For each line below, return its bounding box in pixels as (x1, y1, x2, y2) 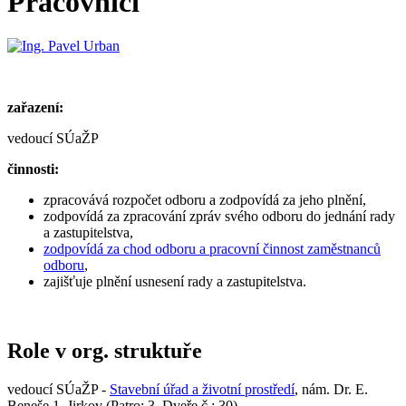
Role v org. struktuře (7, 339, 202, 363)
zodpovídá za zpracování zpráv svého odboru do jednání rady (43, 208, 395, 225)
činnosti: (7, 161, 59, 178)
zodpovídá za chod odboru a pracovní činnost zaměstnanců (43, 241, 381, 257)
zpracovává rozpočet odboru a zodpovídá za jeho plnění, (43, 192, 366, 208)
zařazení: (7, 100, 63, 116)
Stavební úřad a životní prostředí (110, 382, 295, 398)
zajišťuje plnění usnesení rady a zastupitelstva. (43, 274, 306, 290)
